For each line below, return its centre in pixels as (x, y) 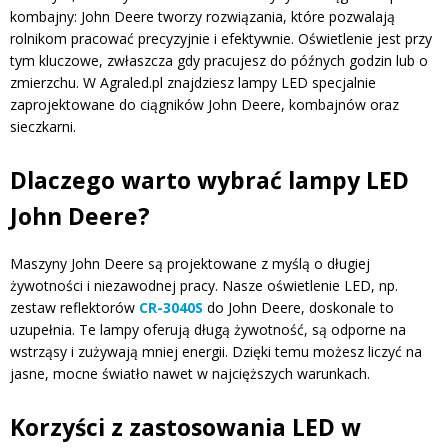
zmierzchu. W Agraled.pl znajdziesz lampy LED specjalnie (193, 83)
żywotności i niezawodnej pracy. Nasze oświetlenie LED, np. (204, 285)
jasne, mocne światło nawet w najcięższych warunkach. (190, 373)
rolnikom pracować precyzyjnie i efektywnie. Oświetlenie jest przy (221, 39)
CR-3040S (171, 307)
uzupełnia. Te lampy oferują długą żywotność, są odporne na (208, 329)
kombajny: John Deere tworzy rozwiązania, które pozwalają (202, 17)
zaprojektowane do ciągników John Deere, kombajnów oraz (204, 105)
